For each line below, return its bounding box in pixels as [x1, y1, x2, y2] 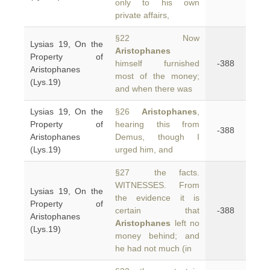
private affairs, [115, 10, 169, 20]
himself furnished [115, 58, 199, 68]
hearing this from [115, 119, 199, 129]
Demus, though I [115, 132, 199, 142]
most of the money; [115, 71, 199, 81]
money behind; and [115, 231, 199, 240]
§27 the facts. [115, 168, 199, 177]
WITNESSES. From [115, 180, 199, 190]
